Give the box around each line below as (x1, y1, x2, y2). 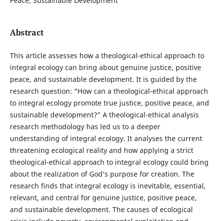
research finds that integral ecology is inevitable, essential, (9, 181, 206, 191)
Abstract (9, 27, 43, 38)
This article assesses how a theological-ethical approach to (9, 51, 204, 61)
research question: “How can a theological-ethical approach (9, 86, 208, 96)
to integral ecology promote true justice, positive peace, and (9, 98, 209, 108)
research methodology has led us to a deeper (9, 122, 160, 132)
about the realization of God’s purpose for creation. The (9, 169, 194, 179)
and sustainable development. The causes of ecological (9, 205, 193, 215)
